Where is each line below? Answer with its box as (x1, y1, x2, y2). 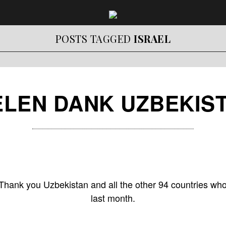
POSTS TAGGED (55, 32, 134, 45)
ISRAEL (134, 32, 171, 45)
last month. (91, 191, 135, 204)
